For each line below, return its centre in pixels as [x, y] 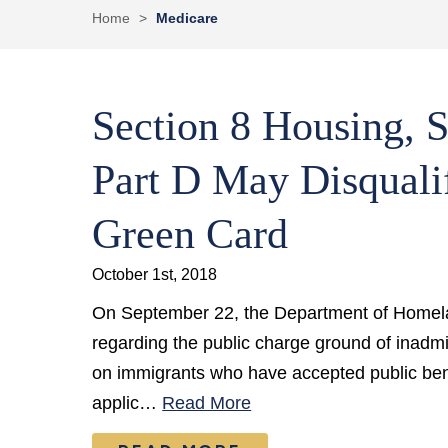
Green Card [190, 234]
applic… [127, 403]
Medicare [187, 18]
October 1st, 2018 [155, 274]
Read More [207, 403]
